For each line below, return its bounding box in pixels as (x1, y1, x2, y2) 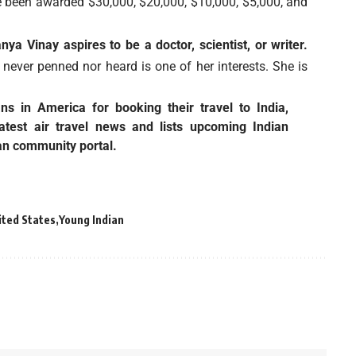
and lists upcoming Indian (125, 119, 289, 135)
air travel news (33, 119, 126, 135)
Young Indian (59, 213, 125, 227)
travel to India (200, 100, 286, 116)
